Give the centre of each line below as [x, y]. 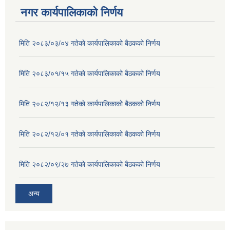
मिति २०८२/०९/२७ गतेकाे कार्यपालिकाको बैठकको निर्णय [90, 165]
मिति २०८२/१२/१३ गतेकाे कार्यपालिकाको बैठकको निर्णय [90, 104]
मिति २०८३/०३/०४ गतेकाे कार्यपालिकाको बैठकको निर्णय [90, 43]
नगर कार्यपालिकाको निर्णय [72, 13]
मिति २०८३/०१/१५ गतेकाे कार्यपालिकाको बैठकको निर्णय [90, 74]
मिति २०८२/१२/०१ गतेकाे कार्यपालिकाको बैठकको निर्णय [90, 134]
